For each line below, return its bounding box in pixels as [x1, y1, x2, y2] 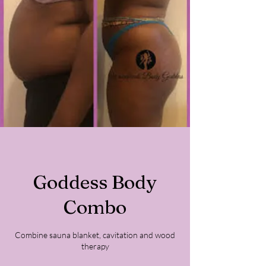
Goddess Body [33, 170, 157, 194]
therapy [81, 241, 109, 251]
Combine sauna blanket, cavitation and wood [15, 230, 175, 240]
